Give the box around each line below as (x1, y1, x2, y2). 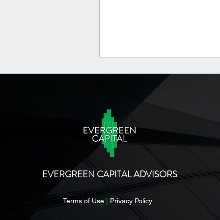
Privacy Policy (110, 197, 152, 205)
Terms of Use (62, 197, 104, 205)
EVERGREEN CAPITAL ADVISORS (42, 168, 177, 181)
